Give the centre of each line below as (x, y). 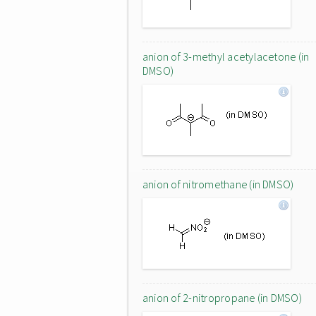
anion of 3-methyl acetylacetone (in (226, 56)
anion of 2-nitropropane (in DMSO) (222, 298)
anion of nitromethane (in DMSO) (218, 184)
